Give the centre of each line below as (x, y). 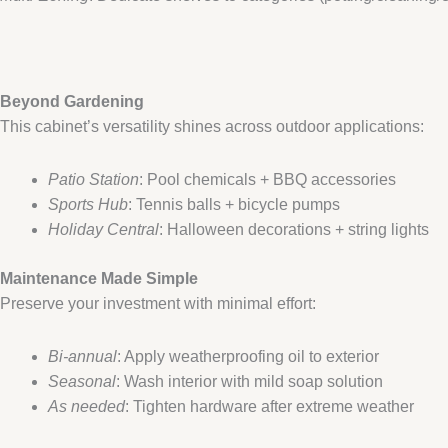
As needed (86, 406)
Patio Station (93, 179)
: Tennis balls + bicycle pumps (234, 204)
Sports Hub (88, 204)
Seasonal (82, 381)
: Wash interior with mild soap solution (249, 381)
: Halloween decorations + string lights (294, 229)
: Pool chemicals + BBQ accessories (267, 179)
